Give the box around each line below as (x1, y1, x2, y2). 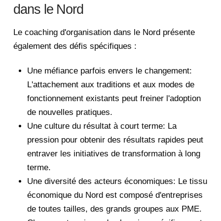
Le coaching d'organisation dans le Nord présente (13, 27, 195, 37)
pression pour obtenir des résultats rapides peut (27, 135, 203, 145)
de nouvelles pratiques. (27, 108, 112, 117)
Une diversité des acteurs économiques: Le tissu (27, 177, 207, 186)
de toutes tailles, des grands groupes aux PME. (27, 204, 202, 214)
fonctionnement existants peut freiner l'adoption (27, 94, 201, 104)
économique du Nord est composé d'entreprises (27, 190, 203, 200)
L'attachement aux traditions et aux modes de (27, 80, 194, 90)
